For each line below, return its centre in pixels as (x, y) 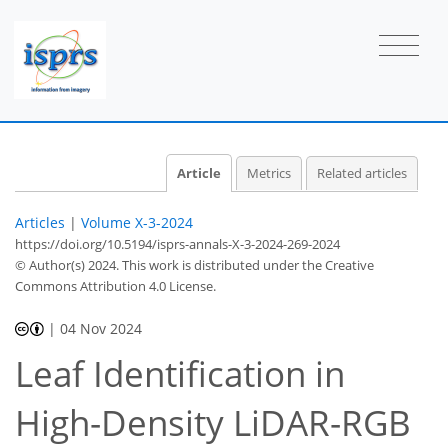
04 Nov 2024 (101, 328)
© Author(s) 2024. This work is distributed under (158, 264)
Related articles (362, 173)
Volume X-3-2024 (137, 222)
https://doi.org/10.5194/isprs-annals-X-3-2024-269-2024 (177, 243)
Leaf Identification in (180, 374)
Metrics (268, 173)
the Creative (338, 264)
